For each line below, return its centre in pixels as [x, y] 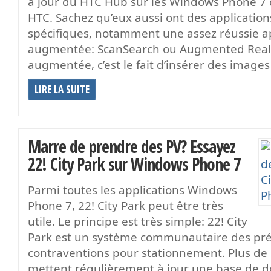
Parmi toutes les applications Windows [132, 190]
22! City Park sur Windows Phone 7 [134, 164]
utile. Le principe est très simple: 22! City [138, 221]
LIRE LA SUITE [62, 89]
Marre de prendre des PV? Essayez [132, 146]
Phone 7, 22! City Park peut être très [126, 205]
